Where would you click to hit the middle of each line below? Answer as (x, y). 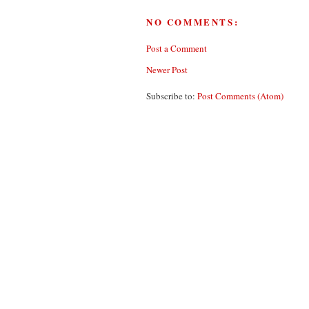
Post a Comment (177, 48)
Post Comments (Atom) (240, 96)
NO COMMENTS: (193, 22)
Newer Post (167, 69)
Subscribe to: (172, 96)
